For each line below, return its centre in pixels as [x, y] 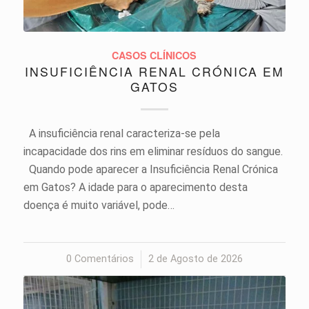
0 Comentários [100, 259]
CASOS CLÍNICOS [154, 55]
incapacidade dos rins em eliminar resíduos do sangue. [153, 151]
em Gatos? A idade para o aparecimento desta [135, 187]
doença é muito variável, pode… [99, 205]
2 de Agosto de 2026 [195, 259]
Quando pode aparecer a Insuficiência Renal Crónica [150, 169]
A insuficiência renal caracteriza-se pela [121, 133]
